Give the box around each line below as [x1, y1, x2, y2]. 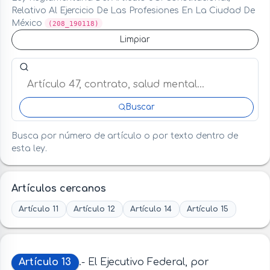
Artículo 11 [19, 204, 59, 213]
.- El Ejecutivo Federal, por [78, 257, 209, 268]
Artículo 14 [130, 204, 172, 213]
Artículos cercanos [11, 183, 106, 195]
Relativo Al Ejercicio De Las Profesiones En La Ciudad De [11, 5, 255, 15]
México [11, 18, 45, 28]
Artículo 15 [187, 204, 229, 213]
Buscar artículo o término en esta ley [10, 59, 195, 71]
